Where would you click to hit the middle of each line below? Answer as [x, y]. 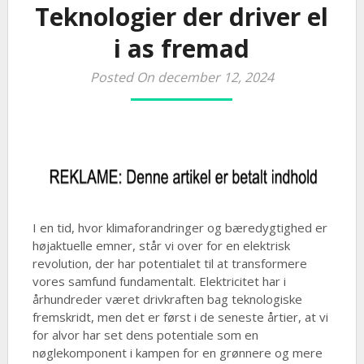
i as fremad [182, 48]
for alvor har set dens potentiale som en [145, 335]
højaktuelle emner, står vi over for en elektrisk [161, 245]
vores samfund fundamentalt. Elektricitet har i [159, 281]
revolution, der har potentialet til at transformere [169, 263]
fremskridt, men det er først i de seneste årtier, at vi [180, 317]
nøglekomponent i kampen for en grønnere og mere [177, 353]
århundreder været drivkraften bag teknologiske [167, 299]
